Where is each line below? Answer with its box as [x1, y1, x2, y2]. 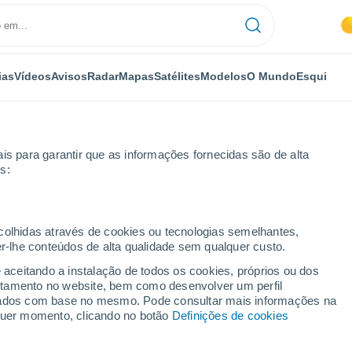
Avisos [51, 69, 87, 82]
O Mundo [247, 69, 296, 82]
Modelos [200, 69, 247, 82]
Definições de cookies [171, 309, 289, 322]
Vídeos [14, 69, 51, 82]
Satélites [154, 69, 200, 82]
